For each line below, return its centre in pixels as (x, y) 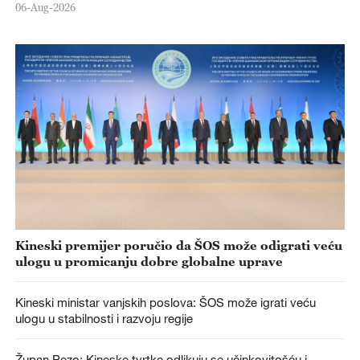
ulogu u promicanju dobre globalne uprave (149, 261)
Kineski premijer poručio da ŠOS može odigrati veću (178, 245)
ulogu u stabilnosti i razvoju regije (104, 318)
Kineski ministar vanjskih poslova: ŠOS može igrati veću (165, 302)
